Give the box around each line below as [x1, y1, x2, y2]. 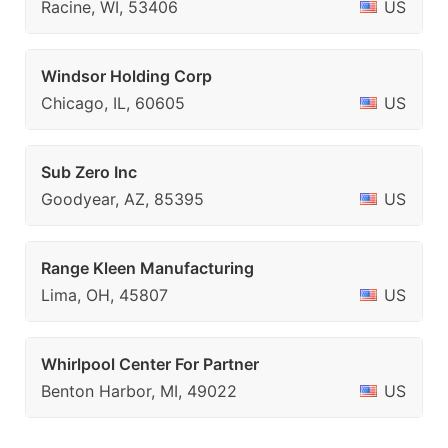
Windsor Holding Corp [41, 66, 212, 86]
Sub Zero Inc [41, 162, 137, 182]
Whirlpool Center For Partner [41, 354, 259, 374]
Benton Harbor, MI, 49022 [41, 381, 237, 401]
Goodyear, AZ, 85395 [41, 189, 204, 209]
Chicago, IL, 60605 [41, 93, 185, 113]
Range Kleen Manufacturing [41, 258, 254, 278]
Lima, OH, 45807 [41, 285, 168, 305]
